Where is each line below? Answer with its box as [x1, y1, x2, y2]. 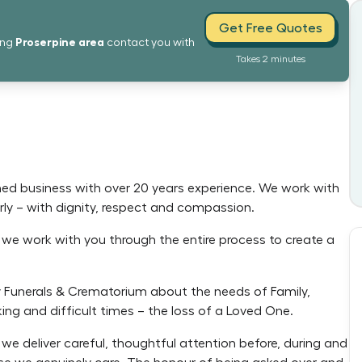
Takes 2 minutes [235, 54, 305, 64]
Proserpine [15, 36, 76, 48]
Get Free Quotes [218, 21, 322, 35]
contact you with [107, 37, 195, 48]
